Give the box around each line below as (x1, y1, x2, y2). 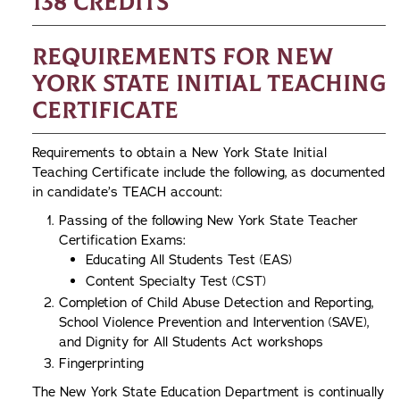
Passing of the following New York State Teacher (59, 212, 358, 229)
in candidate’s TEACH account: (32, 183, 222, 201)
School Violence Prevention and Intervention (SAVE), (59, 313, 369, 331)
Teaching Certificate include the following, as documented (32, 163, 385, 181)
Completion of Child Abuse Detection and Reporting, (59, 294, 373, 312)
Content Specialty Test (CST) (86, 272, 266, 290)
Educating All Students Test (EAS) (86, 251, 292, 269)
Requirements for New (32, 43, 333, 71)
